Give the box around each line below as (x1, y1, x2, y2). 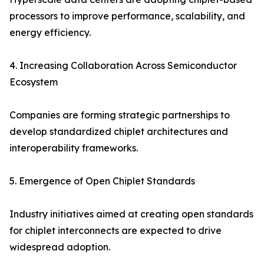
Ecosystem (9, 76, 58, 88)
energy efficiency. (9, 27, 91, 39)
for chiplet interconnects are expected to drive (9, 225, 222, 237)
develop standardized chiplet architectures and (9, 126, 228, 138)
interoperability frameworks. (9, 142, 138, 154)
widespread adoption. (9, 241, 110, 253)
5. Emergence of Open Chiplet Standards (9, 175, 195, 187)
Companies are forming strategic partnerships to (9, 109, 230, 121)
